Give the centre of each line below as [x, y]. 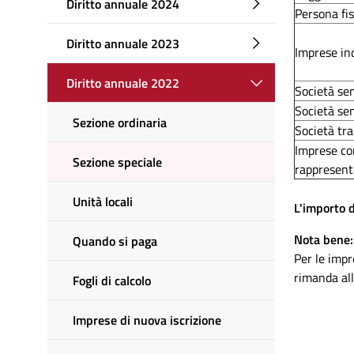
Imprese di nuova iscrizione [147, 320]
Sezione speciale [117, 162]
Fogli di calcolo [112, 280]
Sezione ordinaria [120, 122]
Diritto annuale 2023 [123, 43]
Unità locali [103, 201]
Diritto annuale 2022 [123, 83]
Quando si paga [115, 241]
